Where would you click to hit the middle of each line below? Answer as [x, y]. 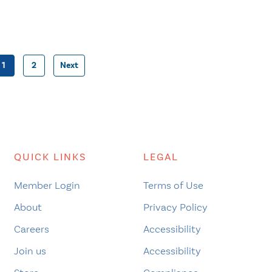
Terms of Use [173, 185]
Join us [30, 250]
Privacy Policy [175, 207]
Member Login [47, 185]
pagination [103, 112]
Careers [31, 229]
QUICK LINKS [50, 157]
